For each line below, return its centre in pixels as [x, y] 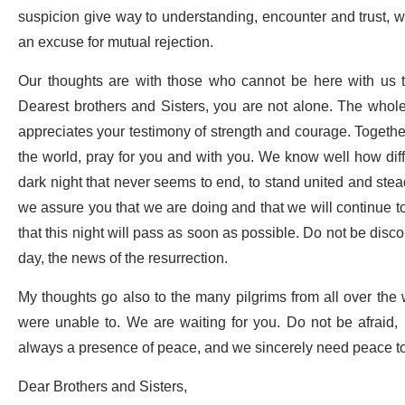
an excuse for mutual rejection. [116, 43]
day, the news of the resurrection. [123, 259]
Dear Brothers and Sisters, [104, 387]
